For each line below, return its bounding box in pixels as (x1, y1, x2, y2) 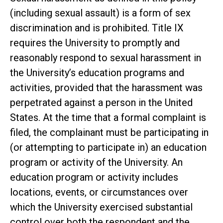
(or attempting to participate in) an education (10, 141, 207, 153)
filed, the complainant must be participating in (10, 126, 209, 138)
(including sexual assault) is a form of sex (10, 6, 191, 19)
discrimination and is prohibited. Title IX (10, 21, 184, 34)
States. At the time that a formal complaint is (10, 111, 206, 123)
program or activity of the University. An (10, 156, 183, 168)
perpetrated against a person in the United (10, 96, 193, 109)
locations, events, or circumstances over (10, 186, 188, 198)
